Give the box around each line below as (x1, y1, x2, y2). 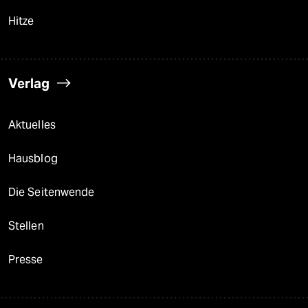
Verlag (8, 75, 49, 92)
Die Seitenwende (8, 186, 95, 199)
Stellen (8, 219, 44, 233)
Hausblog (8, 152, 58, 166)
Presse (8, 253, 43, 267)
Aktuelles (8, 118, 56, 132)
